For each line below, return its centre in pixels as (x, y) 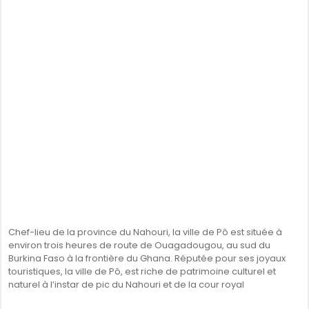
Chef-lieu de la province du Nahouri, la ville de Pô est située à (145, 232)
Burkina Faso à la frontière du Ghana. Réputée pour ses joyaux (147, 258)
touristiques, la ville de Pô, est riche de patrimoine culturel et (142, 271)
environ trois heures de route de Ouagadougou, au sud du (139, 245)
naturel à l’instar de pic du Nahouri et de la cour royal (126, 285)
